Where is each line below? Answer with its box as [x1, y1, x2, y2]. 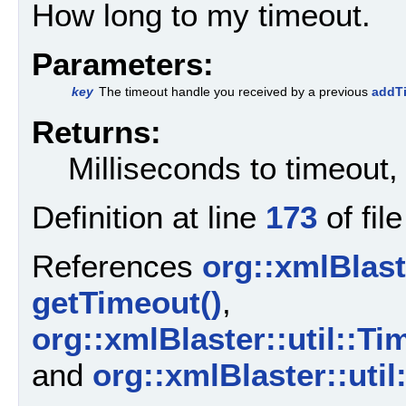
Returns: [32, 113, 161, 150]
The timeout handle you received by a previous [99, 84, 372, 100]
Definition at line [32, 198, 266, 235]
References [32, 248, 202, 285]
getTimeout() [32, 285, 222, 321]
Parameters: [32, 46, 214, 82]
